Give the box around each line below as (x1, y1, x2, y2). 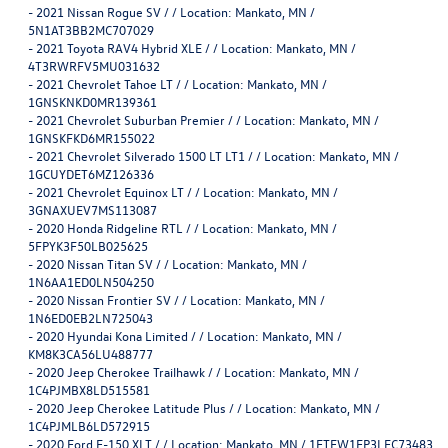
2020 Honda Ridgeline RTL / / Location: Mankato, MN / (36, 218, 337, 236)
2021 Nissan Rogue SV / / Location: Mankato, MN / (36, 2, 315, 20)
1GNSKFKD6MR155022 (28, 128, 155, 146)
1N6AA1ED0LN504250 (28, 272, 154, 290)
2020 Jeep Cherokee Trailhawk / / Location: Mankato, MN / (36, 362, 359, 380)
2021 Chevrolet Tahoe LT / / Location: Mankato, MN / (36, 74, 327, 92)
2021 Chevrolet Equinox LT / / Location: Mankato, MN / (36, 182, 338, 200)
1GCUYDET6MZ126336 (28, 164, 154, 182)
